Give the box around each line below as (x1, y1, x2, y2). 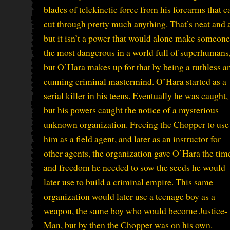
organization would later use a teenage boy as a (44, 189, 215, 202)
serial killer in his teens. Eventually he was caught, (44, 89, 228, 102)
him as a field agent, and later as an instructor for (44, 132, 221, 145)
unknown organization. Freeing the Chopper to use (44, 118, 229, 130)
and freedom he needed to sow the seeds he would (44, 161, 225, 174)
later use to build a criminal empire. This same (44, 175, 213, 188)
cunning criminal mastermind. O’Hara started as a (44, 74, 226, 87)
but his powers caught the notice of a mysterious (44, 103, 219, 116)
